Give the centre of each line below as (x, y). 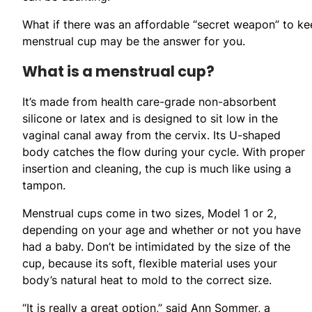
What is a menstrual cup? (118, 71)
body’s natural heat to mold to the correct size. (147, 280)
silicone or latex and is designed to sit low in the (150, 118)
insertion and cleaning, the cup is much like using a (157, 168)
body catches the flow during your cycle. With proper (164, 151)
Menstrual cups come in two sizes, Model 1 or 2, (149, 213)
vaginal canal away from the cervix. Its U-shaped (151, 135)
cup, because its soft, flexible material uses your (150, 263)
